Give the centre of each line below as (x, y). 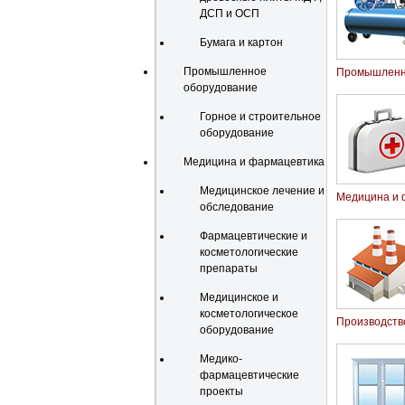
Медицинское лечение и (262, 191)
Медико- (221, 359)
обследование (237, 207)
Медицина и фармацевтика (254, 162)
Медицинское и (239, 297)
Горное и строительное (260, 117)
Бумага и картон (241, 42)
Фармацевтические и (254, 236)
